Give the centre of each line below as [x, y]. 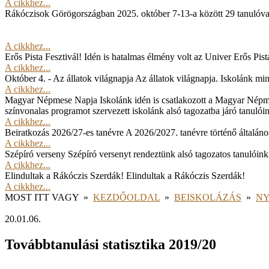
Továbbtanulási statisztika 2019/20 [110, 244]
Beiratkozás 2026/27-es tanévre [64, 132]
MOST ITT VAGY [42, 197]
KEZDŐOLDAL [126, 197]
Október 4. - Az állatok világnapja [69, 78]
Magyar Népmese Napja [51, 100]
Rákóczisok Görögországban [60, 14]
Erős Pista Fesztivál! [43, 57]
